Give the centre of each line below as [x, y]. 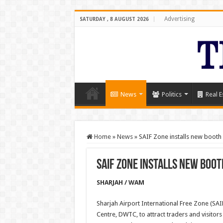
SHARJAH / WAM [120, 182]
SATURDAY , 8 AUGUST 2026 [114, 19]
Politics [171, 94]
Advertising [179, 19]
